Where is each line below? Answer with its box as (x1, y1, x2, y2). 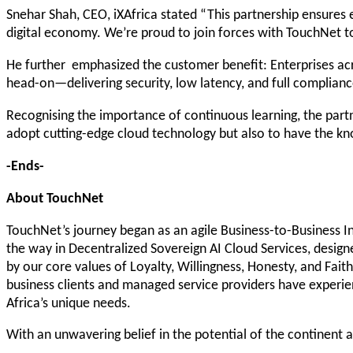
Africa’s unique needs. (6, 293, 131, 311)
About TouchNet (6, 188, 103, 206)
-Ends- (6, 156, 44, 174)
